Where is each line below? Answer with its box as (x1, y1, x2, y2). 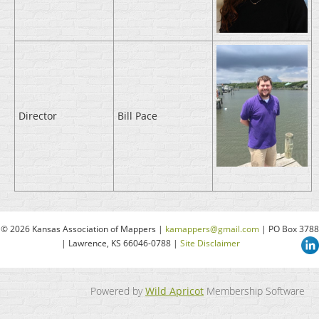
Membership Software (204, 284, 305, 298)
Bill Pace (117, 109, 157, 123)
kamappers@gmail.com (164, 223, 259, 236)
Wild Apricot (145, 284, 204, 298)
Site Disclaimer (180, 237, 240, 250)
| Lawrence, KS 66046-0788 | (61, 237, 180, 250)
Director (19, 109, 57, 123)
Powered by (90, 284, 145, 298)
